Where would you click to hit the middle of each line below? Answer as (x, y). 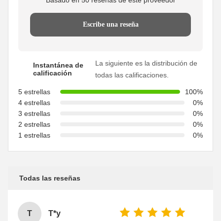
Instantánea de (58, 65)
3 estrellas (34, 113)
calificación (53, 73)
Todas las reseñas (50, 178)
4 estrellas (34, 102)
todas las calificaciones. (132, 75)
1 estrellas (34, 135)
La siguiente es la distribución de (147, 63)
